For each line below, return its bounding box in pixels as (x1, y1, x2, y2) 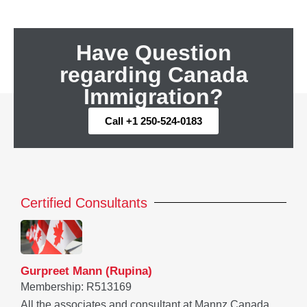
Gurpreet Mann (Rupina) (21, 265, 152, 278)
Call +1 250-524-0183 (105, 114, 202, 127)
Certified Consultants (21, 195, 147, 210)
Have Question (75, 40, 232, 65)
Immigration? (84, 84, 223, 109)
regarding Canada (59, 62, 248, 87)
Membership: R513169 (21, 281, 132, 293)
